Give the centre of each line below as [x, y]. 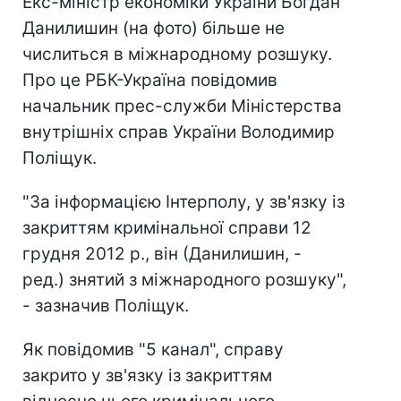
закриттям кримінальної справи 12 [167, 228]
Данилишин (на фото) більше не [154, 28]
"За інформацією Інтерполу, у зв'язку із [183, 202]
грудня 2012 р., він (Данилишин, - [162, 254]
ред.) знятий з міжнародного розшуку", [184, 280]
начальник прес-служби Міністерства [182, 106]
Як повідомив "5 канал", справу [153, 350]
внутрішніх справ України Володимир [179, 132]
